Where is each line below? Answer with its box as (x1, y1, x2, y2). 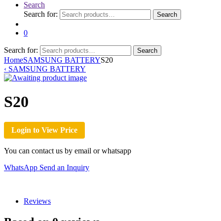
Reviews (24, 196, 51, 205)
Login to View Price (11, 125, 77, 134)
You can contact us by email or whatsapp (4, 146, 131, 155)
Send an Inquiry (39, 163, 89, 172)
